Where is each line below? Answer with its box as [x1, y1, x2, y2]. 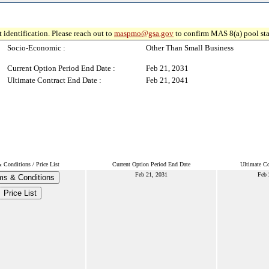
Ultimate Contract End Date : [7, 76, 101, 85]
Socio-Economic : [7, 43, 65, 52]
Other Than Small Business [146, 43, 234, 52]
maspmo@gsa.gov [114, 29, 174, 38]
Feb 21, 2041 [146, 76, 189, 85]
